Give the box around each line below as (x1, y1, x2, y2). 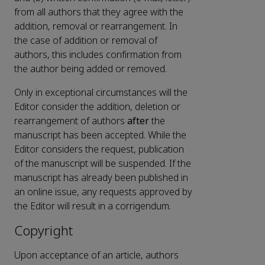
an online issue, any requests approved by (14, 185, 192, 199)
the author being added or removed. (14, 62, 167, 76)
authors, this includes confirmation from (14, 48, 182, 62)
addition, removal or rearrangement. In (14, 20, 177, 34)
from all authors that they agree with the (14, 5, 183, 20)
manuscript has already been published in (14, 171, 188, 185)
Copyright (14, 221, 73, 241)
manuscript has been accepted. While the (14, 128, 186, 143)
